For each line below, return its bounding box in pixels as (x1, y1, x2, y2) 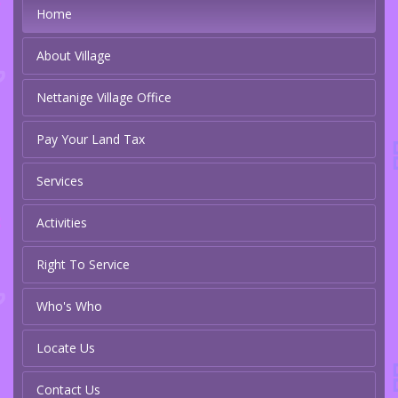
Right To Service (36, 256, 130, 274)
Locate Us (36, 339, 95, 357)
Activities (36, 214, 87, 232)
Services (36, 172, 84, 190)
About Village (36, 47, 111, 65)
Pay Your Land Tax (36, 131, 145, 148)
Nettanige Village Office (36, 89, 171, 107)
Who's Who (36, 298, 102, 315)
